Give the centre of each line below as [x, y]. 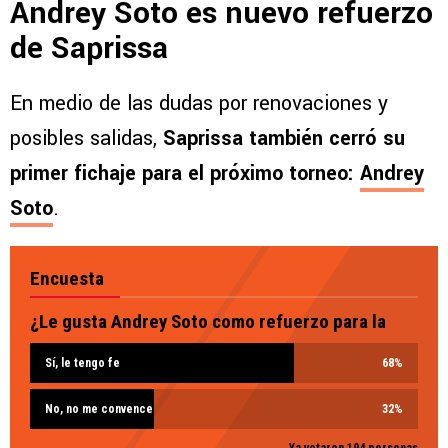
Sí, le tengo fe [82, 363]
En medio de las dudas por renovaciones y [199, 104]
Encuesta [67, 279]
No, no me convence [99, 409]
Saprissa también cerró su [284, 139]
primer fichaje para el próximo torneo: [185, 174]
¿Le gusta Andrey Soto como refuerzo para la [208, 322]
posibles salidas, [86, 139]
